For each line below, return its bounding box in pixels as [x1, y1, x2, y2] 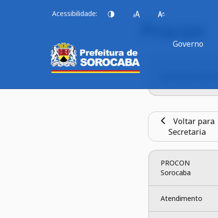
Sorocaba [160, 168, 191, 177]
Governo [173, 38, 204, 49]
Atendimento [160, 194, 202, 203]
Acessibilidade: [52, 9, 98, 18]
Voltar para [167, 116, 215, 127]
